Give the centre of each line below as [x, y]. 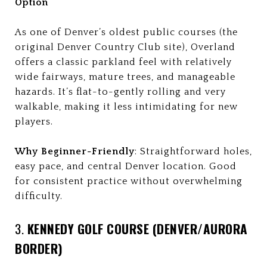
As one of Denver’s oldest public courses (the [126, 32]
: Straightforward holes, [193, 151]
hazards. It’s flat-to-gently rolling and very [120, 92]
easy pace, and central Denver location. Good [126, 166]
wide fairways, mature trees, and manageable [125, 77]
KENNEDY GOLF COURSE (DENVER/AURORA [137, 229]
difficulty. [39, 196]
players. [34, 122]
